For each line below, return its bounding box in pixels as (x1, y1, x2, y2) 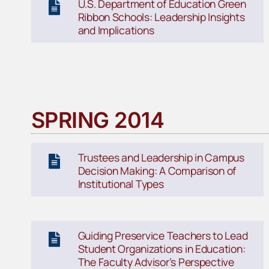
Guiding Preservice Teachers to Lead (77, 228, 248, 243)
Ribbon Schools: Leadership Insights (77, 9, 245, 24)
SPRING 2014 (31, 106, 164, 133)
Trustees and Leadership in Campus (77, 150, 244, 165)
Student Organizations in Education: (77, 241, 246, 256)
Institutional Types (77, 177, 164, 192)
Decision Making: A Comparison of (77, 163, 237, 178)
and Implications (77, 22, 154, 37)
